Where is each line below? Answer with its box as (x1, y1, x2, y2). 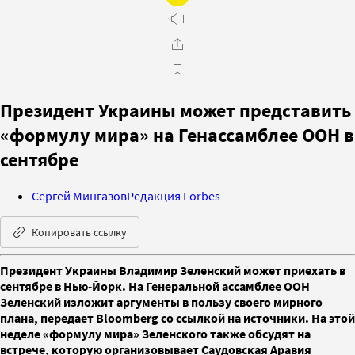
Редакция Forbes (127, 187, 220, 204)
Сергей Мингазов (32, 187, 127, 204)
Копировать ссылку (32, 224, 127, 239)
